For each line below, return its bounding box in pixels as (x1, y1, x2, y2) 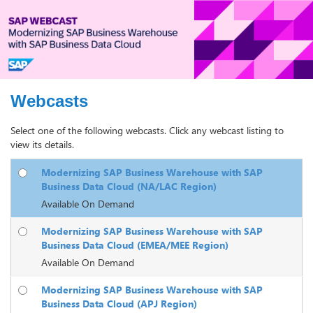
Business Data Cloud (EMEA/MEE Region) (41, 238, 228, 252)
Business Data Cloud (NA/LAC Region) (41, 180, 217, 194)
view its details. (10, 138, 74, 152)
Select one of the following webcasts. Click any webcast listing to (10, 124, 284, 138)
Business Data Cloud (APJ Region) (41, 297, 197, 311)
